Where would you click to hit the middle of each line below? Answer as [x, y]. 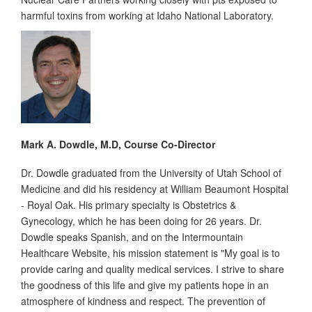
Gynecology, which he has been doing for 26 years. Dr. [141, 220]
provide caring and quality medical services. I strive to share [153, 268]
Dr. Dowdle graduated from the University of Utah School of [151, 172]
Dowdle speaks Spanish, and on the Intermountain [132, 236]
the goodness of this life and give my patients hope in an [145, 284]
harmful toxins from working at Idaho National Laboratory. [147, 15]
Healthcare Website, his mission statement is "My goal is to [150, 252]
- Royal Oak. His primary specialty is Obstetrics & [128, 204]
